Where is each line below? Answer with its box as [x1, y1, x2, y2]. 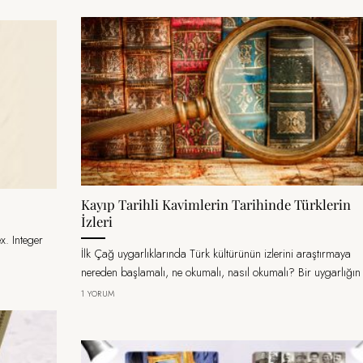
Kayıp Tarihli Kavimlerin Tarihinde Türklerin [81, 195, 351, 214]
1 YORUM [81, 287, 115, 300]
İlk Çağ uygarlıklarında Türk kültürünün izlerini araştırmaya [81, 246, 351, 263]
